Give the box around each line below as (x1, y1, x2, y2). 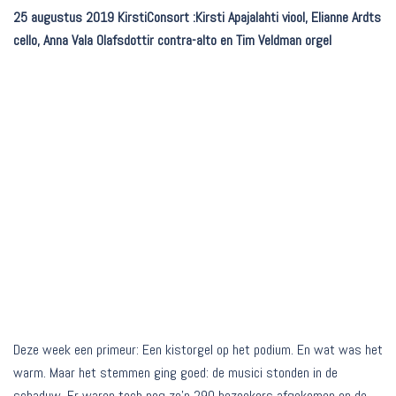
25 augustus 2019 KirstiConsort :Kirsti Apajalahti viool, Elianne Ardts (13, 8, 381, 27)
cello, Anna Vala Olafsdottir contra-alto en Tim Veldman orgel (13, 31, 331, 50)
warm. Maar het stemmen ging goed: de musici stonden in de (13, 363, 338, 383)
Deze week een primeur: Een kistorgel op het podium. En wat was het (13, 340, 383, 360)
